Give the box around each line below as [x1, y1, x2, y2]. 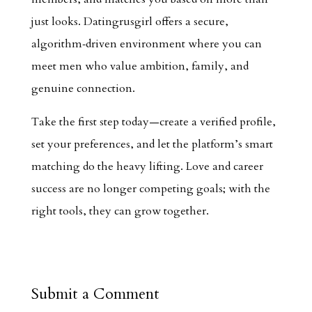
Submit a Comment [31, 283, 159, 304]
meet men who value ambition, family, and [31, 58, 249, 74]
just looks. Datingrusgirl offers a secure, [31, 14, 228, 29]
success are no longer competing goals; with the [31, 181, 270, 196]
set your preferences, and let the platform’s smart [31, 136, 273, 152]
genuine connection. [31, 81, 135, 96]
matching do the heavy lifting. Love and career [31, 159, 263, 174]
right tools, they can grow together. [31, 203, 209, 219]
